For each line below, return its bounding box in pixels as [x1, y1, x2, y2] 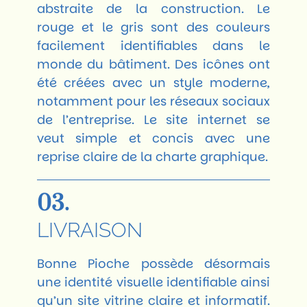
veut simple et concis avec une [36, 129, 271, 147]
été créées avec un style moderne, [36, 73, 271, 91]
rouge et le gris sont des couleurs [36, 18, 271, 36]
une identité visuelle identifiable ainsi [36, 273, 271, 291]
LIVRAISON [36, 217, 143, 242]
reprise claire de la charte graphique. [36, 147, 268, 165]
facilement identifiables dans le [36, 36, 271, 54]
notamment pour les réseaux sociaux [36, 92, 271, 110]
